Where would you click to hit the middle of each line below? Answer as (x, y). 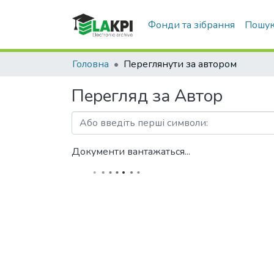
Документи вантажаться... (131, 152)
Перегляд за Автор (147, 96)
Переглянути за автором (180, 64)
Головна (91, 64)
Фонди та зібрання (192, 25)
